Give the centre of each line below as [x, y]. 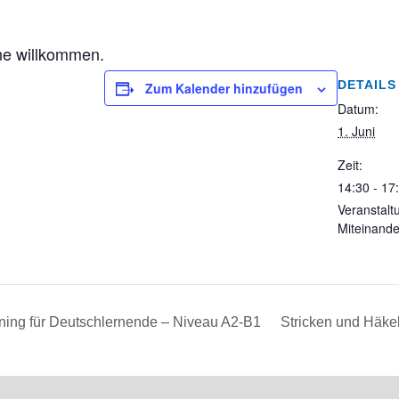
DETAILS [367, 85]
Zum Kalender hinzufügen [224, 88]
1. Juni [356, 131]
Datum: [358, 109]
